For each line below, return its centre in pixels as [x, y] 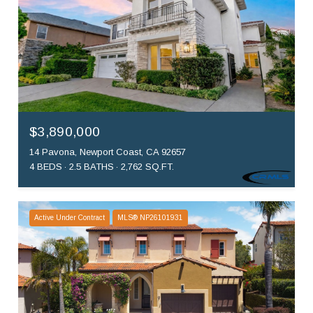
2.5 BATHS [92, 167]
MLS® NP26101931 [150, 218]
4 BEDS [46, 167]
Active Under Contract [70, 218]
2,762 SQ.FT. [147, 167]
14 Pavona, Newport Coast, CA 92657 [108, 152]
